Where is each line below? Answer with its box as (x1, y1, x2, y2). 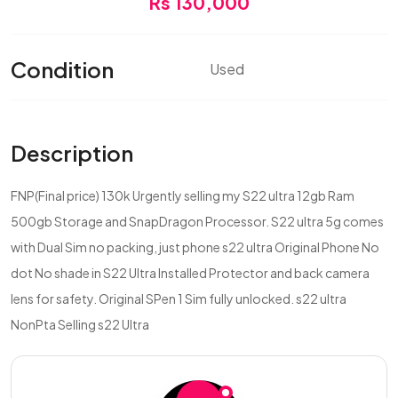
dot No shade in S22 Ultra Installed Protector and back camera (11, 265, 370, 281)
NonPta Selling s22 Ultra (11, 316, 149, 332)
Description (11, 139, 133, 166)
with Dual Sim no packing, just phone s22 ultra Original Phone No (11, 239, 379, 255)
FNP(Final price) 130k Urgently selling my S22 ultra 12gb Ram (11, 187, 354, 203)
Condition (11, 55, 114, 83)
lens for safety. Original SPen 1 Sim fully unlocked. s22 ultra (11, 291, 346, 306)
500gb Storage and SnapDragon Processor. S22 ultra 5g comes (11, 213, 384, 229)
